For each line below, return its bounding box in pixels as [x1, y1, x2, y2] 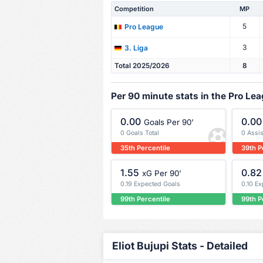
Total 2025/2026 [114, 61, 169, 70]
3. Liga [124, 43, 148, 52]
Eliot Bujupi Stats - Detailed [112, 239, 248, 252]
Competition [114, 4, 154, 13]
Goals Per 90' [143, 117, 194, 127]
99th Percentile [120, 194, 170, 203]
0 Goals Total [120, 129, 159, 137]
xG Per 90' [141, 168, 181, 178]
